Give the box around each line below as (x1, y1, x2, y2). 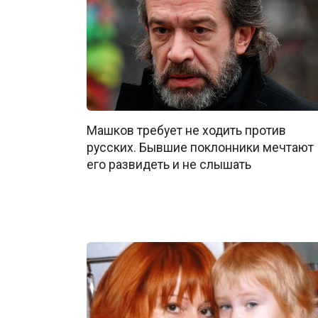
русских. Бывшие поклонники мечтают (87, 140, 314, 155)
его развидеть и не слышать (87, 157, 251, 172)
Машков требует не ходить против (87, 123, 286, 138)
